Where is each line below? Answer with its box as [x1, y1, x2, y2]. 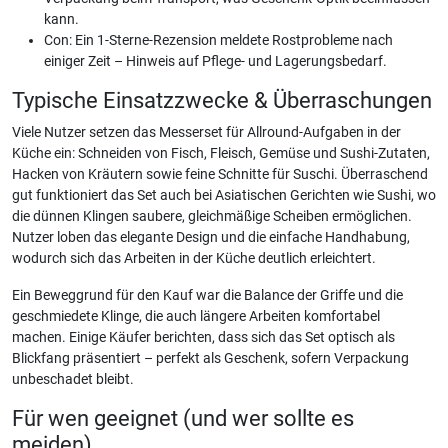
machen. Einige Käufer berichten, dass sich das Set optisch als [12, 329, 395, 346]
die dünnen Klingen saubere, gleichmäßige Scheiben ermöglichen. [12, 208, 412, 225]
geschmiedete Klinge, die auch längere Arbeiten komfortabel [12, 308, 380, 325]
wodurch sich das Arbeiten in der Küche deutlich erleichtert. [12, 250, 376, 267]
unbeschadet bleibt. [12, 371, 134, 388]
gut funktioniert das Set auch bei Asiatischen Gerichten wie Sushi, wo [12, 187, 436, 204]
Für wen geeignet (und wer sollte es [12, 406, 354, 431]
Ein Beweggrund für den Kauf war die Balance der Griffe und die [12, 287, 403, 304]
